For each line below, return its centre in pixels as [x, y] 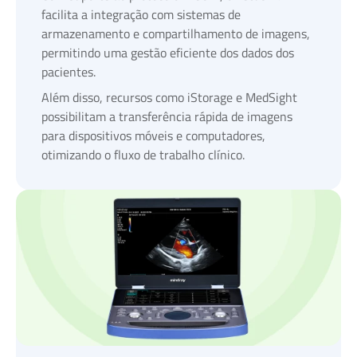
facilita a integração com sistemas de [141, 15]
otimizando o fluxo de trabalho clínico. [143, 155]
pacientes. [69, 72]
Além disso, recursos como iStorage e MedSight [169, 98]
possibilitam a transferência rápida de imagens [167, 117]
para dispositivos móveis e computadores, [153, 136]
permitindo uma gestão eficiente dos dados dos [168, 53]
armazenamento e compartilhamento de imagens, [176, 34]
